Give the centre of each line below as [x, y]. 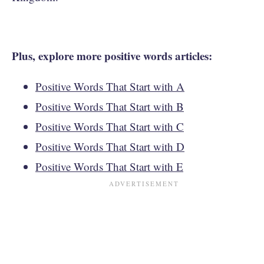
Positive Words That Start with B [110, 106]
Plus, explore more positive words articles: [112, 55]
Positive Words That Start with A [110, 86]
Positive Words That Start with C [110, 126]
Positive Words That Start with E [109, 166]
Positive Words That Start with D [110, 146]
